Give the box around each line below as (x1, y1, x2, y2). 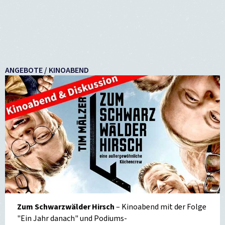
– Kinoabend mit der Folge (115, 201, 206, 213)
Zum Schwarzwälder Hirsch (17, 201, 115, 213)
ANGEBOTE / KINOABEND (5, 65, 89, 76)
